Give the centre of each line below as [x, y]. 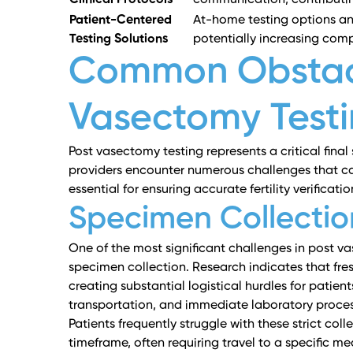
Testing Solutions [119, 40]
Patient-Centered [121, 21]
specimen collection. [130, 268]
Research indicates [247, 268]
